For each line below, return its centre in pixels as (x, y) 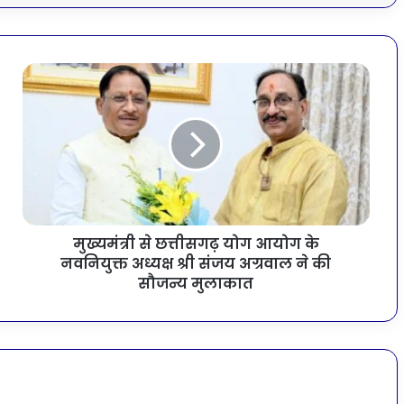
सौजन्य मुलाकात (196, 284)
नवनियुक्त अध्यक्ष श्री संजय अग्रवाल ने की (196, 264)
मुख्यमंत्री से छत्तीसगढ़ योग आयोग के (196, 244)
